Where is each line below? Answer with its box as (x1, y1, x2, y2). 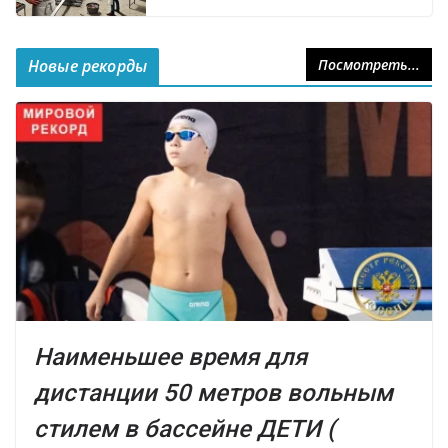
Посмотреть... (318, 55, 420, 75)
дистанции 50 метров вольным (34, 378, 393, 407)
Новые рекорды (28, 55, 148, 78)
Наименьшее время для (34, 342, 307, 371)
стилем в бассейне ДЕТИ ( (34, 414, 335, 443)
